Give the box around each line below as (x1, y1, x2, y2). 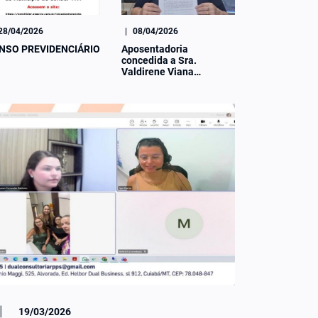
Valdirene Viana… (121, 65, 201, 77)
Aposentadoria (121, 43, 188, 55)
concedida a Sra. (121, 54, 197, 66)
